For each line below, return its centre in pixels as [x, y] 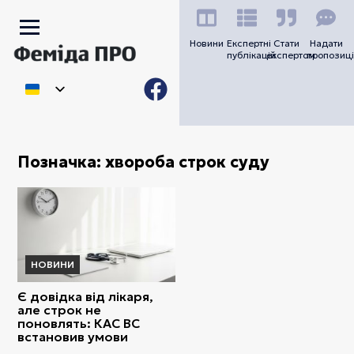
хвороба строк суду [188, 162]
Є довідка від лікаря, [86, 296]
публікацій [251, 55]
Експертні [249, 43]
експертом [291, 55]
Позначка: [62, 162]
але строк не [60, 309]
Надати [326, 43]
